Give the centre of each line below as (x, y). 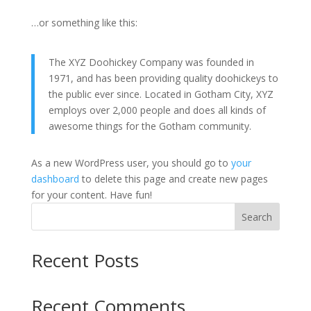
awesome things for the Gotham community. (150, 126)
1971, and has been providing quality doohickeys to (163, 78)
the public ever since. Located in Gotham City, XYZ (161, 94)
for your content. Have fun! (91, 195)
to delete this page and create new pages (173, 179)
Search (257, 217)
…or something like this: (84, 23)
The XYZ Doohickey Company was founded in (151, 62)
